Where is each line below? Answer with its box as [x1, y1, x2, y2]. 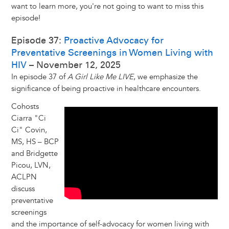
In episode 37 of [11, 72, 67, 82]
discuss [11, 184, 35, 194]
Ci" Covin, [11, 125, 47, 135]
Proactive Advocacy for [63, 35, 164, 47]
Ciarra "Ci [11, 113, 46, 124]
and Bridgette [11, 149, 58, 159]
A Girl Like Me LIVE [67, 72, 133, 82]
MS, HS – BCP [11, 137, 59, 147]
